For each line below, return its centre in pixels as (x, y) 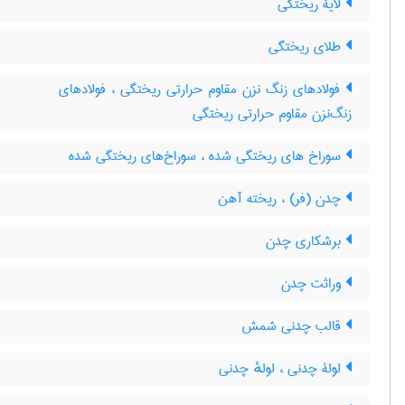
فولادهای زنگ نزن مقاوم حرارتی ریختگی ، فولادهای (202, 89)
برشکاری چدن (306, 241)
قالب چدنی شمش (293, 326)
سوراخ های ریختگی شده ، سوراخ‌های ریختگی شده (207, 156)
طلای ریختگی (307, 47)
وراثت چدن (313, 284)
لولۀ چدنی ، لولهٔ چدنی (282, 369)
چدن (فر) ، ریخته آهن (282, 199)
